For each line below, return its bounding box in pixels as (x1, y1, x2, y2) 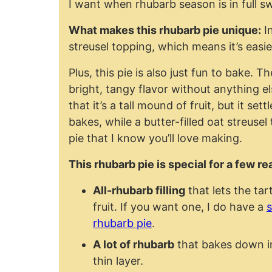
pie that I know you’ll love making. (69, 132, 242, 144)
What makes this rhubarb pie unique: (69, 24, 261, 36)
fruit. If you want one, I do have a (93, 200, 267, 213)
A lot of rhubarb (93, 238, 174, 251)
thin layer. (93, 254, 143, 267)
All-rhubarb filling (93, 184, 185, 197)
